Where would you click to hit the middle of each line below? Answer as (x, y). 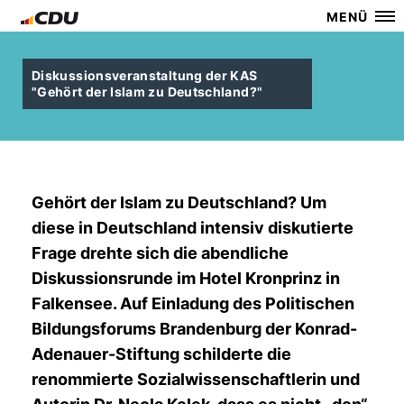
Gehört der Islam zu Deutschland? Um (179, 202)
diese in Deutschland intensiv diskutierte (193, 228)
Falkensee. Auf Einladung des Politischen (193, 303)
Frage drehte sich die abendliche (160, 253)
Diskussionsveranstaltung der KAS (145, 75)
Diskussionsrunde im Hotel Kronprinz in (186, 278)
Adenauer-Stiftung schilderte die (161, 354)
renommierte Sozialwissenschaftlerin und (196, 379)
